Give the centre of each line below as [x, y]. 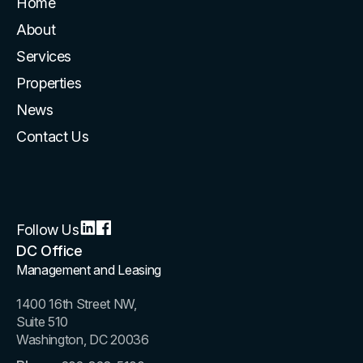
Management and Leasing [89, 269]
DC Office [49, 250]
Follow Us [48, 229]
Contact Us [53, 136]
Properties [49, 83]
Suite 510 [43, 321]
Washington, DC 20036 [83, 339]
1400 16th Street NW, [77, 303]
